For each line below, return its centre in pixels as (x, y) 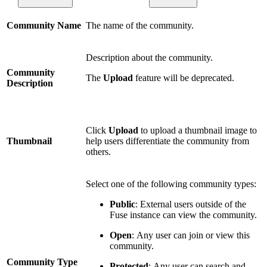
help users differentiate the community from (167, 141)
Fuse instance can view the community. (184, 215)
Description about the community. (149, 57)
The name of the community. (140, 25)
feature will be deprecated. (185, 77)
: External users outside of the (191, 204)
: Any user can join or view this (191, 235)
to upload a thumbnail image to (198, 130)
